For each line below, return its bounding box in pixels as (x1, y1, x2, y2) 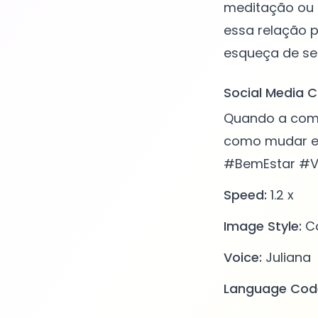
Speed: (223, 186, 267, 204)
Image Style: (223, 217, 302, 236)
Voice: (223, 248, 262, 267)
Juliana (261, 248, 311, 267)
